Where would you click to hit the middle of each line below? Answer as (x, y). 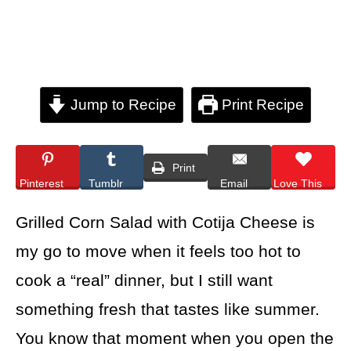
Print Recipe (261, 105)
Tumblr (105, 183)
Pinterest (42, 183)
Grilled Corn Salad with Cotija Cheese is (165, 223)
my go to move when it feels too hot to (158, 251)
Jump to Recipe (121, 105)
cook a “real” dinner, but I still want (144, 280)
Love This (297, 183)
